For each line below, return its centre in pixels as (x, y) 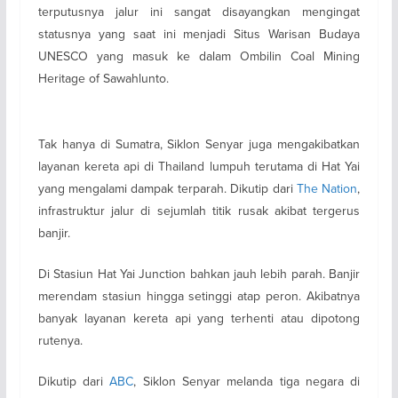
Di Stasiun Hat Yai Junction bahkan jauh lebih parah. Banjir (199, 273)
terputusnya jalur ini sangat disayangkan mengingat (199, 11)
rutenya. (60, 340)
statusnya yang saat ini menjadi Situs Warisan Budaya (199, 33)
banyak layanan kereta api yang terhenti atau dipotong (199, 318)
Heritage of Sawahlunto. (103, 78)
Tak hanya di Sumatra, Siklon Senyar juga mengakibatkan (199, 143)
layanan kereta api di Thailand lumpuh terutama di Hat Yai (199, 166)
